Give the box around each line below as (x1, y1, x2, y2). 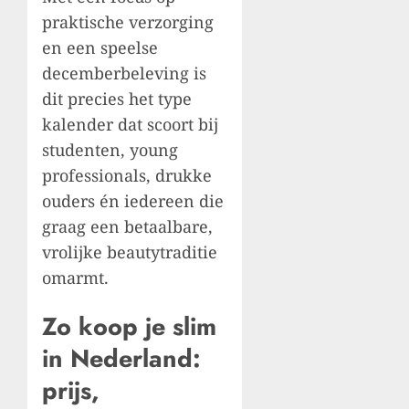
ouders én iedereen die (42, 189, 224, 212)
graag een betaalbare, (42, 215, 213, 237)
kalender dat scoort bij (42, 112, 218, 135)
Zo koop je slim (42, 309, 216, 345)
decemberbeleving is (42, 61, 206, 84)
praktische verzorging (42, 10, 214, 33)
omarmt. (42, 266, 109, 288)
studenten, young (42, 138, 178, 161)
